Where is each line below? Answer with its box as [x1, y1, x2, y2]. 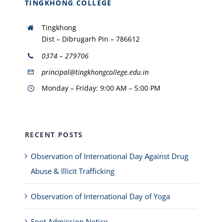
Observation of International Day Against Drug [30, 151, 188, 162]
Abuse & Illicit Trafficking [30, 166, 114, 176]
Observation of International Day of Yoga [30, 191, 170, 202]
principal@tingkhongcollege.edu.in [41, 67, 149, 77]
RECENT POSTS [24, 130, 83, 140]
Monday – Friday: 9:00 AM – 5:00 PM [41, 83, 161, 93]
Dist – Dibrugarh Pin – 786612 [41, 34, 140, 44]
